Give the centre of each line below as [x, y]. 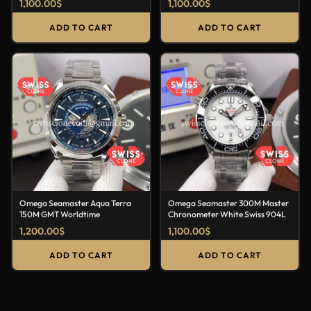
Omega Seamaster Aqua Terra [75, 203]
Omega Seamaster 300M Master [228, 203]
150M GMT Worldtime [60, 215]
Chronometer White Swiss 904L [227, 215]
